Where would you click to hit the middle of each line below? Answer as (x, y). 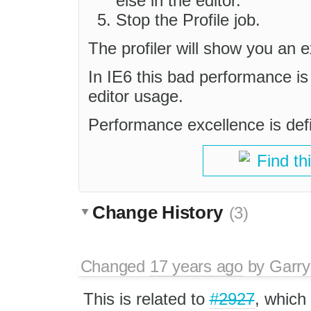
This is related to (146, 299)
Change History (160, 212)
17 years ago (196, 266)
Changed (115, 266)
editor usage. (136, 96)
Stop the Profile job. (188, 20)
